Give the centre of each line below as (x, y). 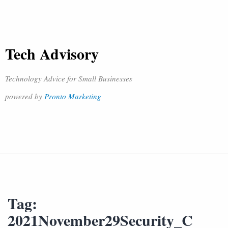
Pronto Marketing (73, 96)
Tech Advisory (52, 53)
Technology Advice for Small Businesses (69, 78)
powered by (25, 96)
